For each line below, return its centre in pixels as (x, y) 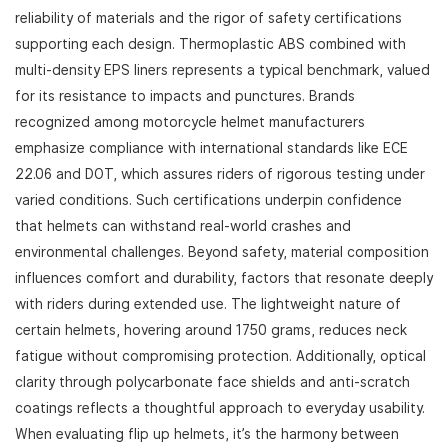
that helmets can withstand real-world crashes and (183, 226)
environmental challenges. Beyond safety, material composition (222, 252)
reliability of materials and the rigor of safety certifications (208, 18)
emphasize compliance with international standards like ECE (211, 148)
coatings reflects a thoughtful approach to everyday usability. (220, 408)
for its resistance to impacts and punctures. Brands (185, 96)
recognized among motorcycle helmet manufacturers (190, 122)
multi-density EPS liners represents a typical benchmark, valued (222, 70)
